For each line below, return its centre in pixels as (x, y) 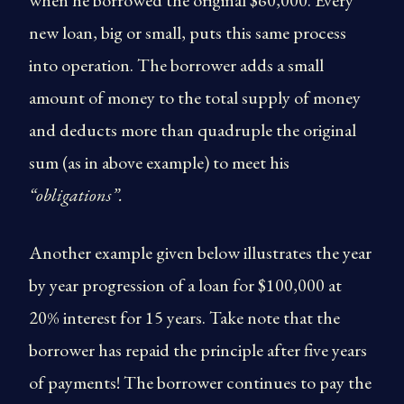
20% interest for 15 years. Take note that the (184, 317)
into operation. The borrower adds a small (176, 65)
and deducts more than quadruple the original (193, 130)
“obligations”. (76, 195)
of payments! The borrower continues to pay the (200, 382)
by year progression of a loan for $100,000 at (185, 285)
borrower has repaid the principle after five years (198, 350)
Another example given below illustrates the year (200, 252)
